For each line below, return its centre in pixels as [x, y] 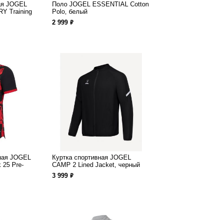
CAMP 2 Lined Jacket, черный [96, 165]
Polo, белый [70, 12]
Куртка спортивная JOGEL [92, 157]
